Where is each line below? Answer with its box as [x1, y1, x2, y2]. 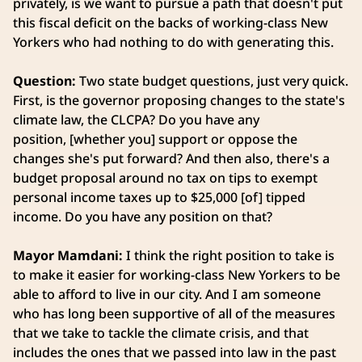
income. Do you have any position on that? [13, 208, 276, 226]
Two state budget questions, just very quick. [79, 72, 348, 90]
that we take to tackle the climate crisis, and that [13, 324, 309, 343]
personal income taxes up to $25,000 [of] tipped [13, 188, 305, 207]
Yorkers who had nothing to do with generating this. [13, 33, 340, 52]
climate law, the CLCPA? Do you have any [13, 111, 259, 129]
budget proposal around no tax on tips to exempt [13, 169, 318, 187]
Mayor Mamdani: [13, 246, 126, 265]
